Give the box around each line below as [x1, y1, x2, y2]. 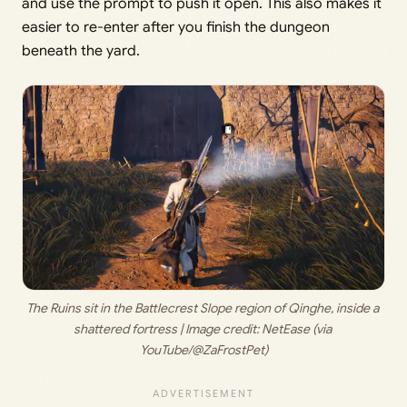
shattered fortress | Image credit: [73, 320, 262, 337]
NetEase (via [261, 320, 332, 337]
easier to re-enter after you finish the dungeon [22, 18, 330, 37]
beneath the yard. [22, 42, 140, 61]
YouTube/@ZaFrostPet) [139, 341, 268, 358]
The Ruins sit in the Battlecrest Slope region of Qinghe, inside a [25, 299, 379, 316]
